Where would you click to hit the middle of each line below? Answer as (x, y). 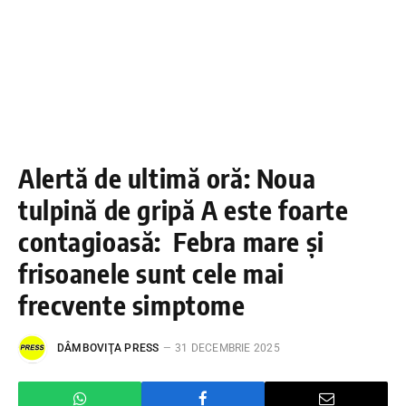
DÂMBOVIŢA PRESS (108, 348)
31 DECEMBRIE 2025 (227, 348)
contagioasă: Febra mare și (171, 241)
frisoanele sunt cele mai (151, 272)
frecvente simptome (132, 304)
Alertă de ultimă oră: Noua (167, 177)
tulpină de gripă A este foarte (184, 209)
